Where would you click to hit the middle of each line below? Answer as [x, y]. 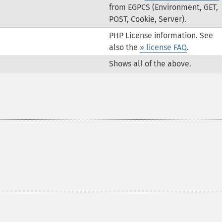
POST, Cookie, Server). [147, 19]
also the [124, 47]
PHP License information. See [161, 35]
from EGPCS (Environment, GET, [163, 7]
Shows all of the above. [150, 64]
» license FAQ [163, 47]
